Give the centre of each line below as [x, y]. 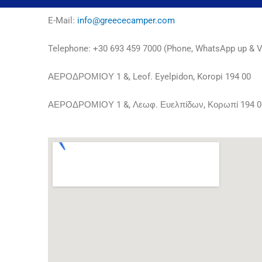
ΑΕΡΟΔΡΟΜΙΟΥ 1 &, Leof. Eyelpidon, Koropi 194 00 [149, 77]
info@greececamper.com [126, 21]
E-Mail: [63, 21]
